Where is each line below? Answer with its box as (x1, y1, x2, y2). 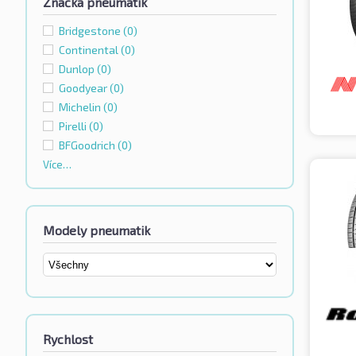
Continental (59, 43, 121, 57)
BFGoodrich (59, 138, 118, 153)
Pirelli (59, 119, 89, 133)
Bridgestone (59, 24, 123, 38)
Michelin (59, 100, 103, 114)
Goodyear (59, 81, 110, 95)
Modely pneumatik (43, 222, 150, 238)
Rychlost (43, 331, 93, 347)
